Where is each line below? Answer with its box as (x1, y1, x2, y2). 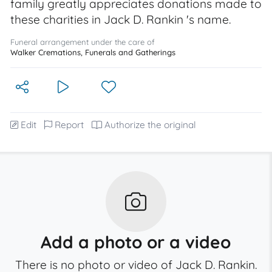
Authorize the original (104, 119, 196, 131)
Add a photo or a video (41, 231, 231, 253)
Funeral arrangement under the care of (10, 37, 155, 47)
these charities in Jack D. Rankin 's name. (10, 12, 231, 27)
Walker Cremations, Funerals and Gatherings (10, 47, 175, 57)
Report (55, 119, 84, 131)
